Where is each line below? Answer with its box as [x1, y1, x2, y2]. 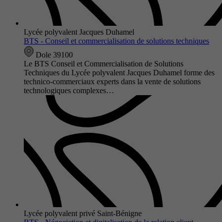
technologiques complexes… [24, 86, 114, 95]
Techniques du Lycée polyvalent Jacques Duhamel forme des [24, 68, 215, 77]
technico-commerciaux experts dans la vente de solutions [24, 77, 201, 86]
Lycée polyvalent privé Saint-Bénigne [24, 209, 142, 218]
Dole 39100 [34, 50, 73, 59]
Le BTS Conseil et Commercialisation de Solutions [24, 59, 183, 68]
